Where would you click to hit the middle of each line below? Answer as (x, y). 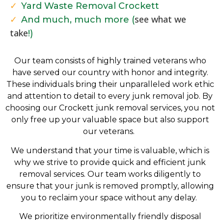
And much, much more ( (78, 20)
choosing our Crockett (49, 108)
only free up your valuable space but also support (110, 120)
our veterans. (109, 132)
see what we (160, 19)
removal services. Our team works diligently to (110, 174)
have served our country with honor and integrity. (110, 73)
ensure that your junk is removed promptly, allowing (110, 186)
